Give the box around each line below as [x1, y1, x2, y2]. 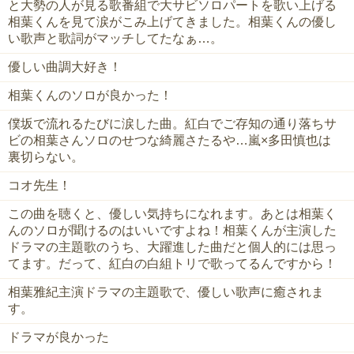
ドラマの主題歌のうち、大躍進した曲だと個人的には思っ [8, 240, 337, 254]
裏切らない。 [8, 150, 84, 164]
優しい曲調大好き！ [8, 60, 122, 74]
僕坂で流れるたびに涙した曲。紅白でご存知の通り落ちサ [8, 117, 337, 131]
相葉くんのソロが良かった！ [8, 88, 172, 103]
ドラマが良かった [8, 330, 109, 345]
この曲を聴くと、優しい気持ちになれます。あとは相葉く [8, 207, 337, 221]
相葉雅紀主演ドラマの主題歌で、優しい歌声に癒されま [8, 285, 324, 299]
